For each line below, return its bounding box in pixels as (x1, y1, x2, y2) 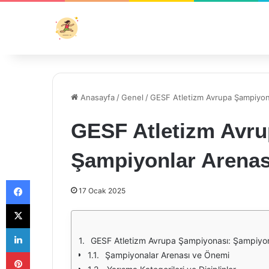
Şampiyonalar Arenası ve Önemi (105, 250, 229, 260)
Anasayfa (78, 92, 115, 102)
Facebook (29, 175, 66, 184)
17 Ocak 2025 (79, 186, 125, 195)
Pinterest (29, 247, 64, 256)
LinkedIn (29, 223, 61, 232)
